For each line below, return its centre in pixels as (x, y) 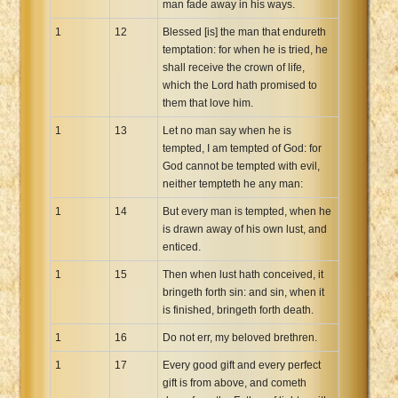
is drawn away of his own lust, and (245, 229)
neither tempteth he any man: (233, 183)
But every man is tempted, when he (247, 211)
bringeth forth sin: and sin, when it (243, 292)
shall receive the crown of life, (234, 67)
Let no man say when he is (227, 130)
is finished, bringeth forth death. (238, 310)
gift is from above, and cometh (235, 382)
